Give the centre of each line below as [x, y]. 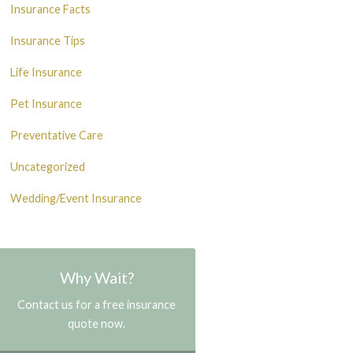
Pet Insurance [46, 103]
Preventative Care [57, 135]
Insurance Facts [51, 9]
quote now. [97, 323]
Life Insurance [46, 72]
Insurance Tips [48, 40]
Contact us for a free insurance [97, 304]
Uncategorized [48, 166]
